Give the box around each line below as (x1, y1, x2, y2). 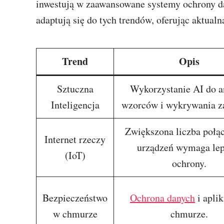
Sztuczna (56, 82, 93, 95)
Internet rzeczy (44, 132, 105, 146)
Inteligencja (50, 98, 99, 111)
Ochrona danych (130, 191, 195, 204)
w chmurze (52, 207, 97, 220)
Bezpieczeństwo (42, 191, 107, 204)
